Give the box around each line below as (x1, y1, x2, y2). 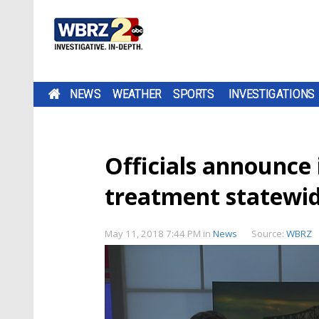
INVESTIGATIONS (228, 87, 315, 101)
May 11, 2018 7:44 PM (105, 227, 203, 240)
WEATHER (112, 87, 162, 101)
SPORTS (173, 87, 214, 101)
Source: (251, 227, 286, 240)
